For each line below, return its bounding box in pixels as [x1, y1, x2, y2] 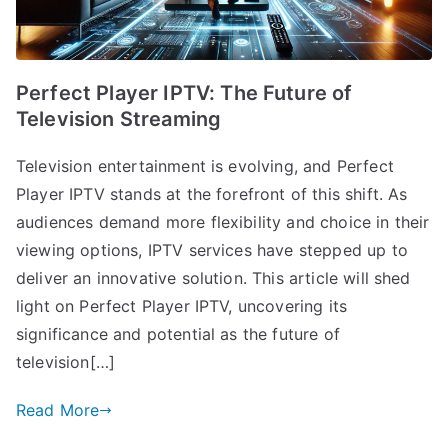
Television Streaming [16, 107, 222, 132]
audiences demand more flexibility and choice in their [16, 212, 430, 233]
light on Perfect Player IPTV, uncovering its [16, 296, 348, 317]
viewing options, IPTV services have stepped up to [16, 240, 408, 261]
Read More [16, 400, 100, 421]
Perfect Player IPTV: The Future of [16, 81, 353, 106]
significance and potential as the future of [16, 324, 340, 345]
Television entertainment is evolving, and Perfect [16, 156, 394, 177]
